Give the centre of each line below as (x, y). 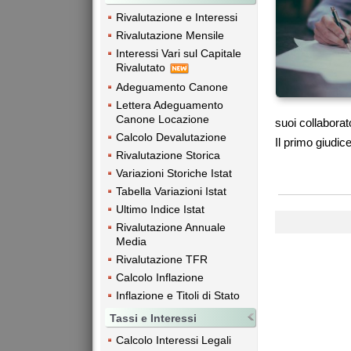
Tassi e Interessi (153, 318)
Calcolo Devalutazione (171, 137)
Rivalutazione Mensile (170, 36)
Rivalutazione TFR (162, 259)
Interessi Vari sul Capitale (179, 54)
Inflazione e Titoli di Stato (178, 295)
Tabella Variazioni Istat (171, 191)
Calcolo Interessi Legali (174, 340)
